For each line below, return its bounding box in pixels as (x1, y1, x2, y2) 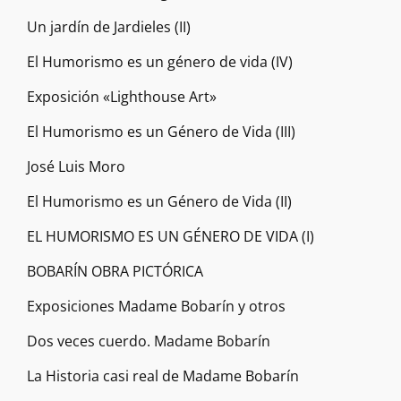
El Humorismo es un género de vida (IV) (27, 51, 293, 72)
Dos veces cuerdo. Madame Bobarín (27, 330, 270, 351)
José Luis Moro (27, 156, 125, 176)
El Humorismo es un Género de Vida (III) (27, 121, 295, 141)
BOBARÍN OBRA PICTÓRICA (27, 260, 203, 281)
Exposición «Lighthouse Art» (27, 86, 217, 107)
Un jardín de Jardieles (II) (27, 16, 191, 37)
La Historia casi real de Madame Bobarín (27, 365, 299, 386)
